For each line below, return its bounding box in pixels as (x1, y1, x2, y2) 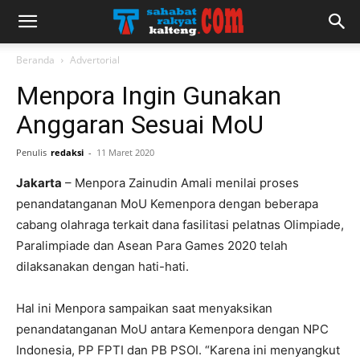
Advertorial (70, 53, 120, 67)
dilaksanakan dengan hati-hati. (16, 259, 189, 274)
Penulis (16, 146, 47, 158)
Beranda (16, 53, 55, 67)
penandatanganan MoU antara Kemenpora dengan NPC (16, 321, 329, 337)
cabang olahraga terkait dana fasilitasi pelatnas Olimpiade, (16, 217, 344, 232)
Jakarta (16, 175, 62, 190)
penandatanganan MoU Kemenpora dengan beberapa (16, 196, 318, 211)
